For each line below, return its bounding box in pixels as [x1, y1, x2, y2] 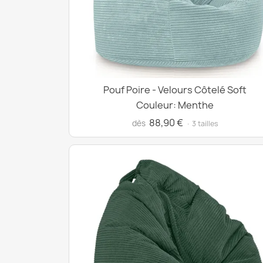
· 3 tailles [186, 119, 218, 129]
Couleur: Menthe [136, 99, 214, 112]
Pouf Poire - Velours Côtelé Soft [103, 83, 247, 96]
